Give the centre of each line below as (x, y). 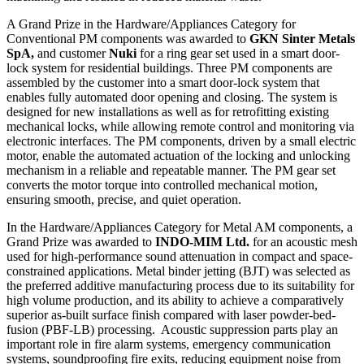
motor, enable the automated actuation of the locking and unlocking (178, 156)
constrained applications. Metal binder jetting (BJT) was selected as (178, 271)
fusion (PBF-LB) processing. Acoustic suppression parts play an (172, 330)
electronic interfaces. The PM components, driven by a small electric (181, 141)
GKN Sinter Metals (302, 39)
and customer (71, 54)
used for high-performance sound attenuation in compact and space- (180, 257)
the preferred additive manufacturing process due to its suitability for (180, 286)
